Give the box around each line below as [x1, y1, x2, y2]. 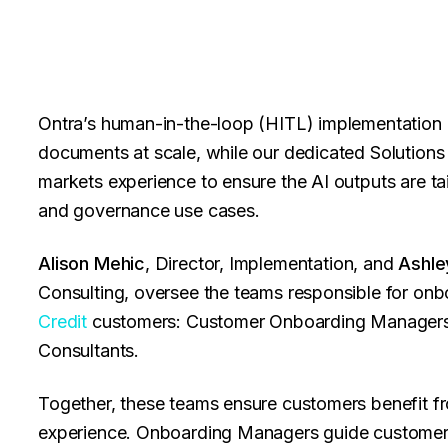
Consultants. [38, 340, 139, 361]
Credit [38, 311, 88, 332]
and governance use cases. [38, 200, 260, 221]
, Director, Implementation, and [145, 253, 399, 274]
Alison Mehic [38, 253, 145, 274]
